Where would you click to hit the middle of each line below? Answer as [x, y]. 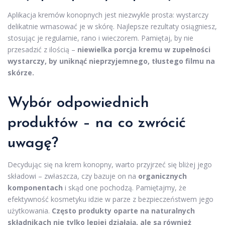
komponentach [35, 188]
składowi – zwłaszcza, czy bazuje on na [73, 176]
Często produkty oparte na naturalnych [123, 211]
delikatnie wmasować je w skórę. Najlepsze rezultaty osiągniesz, [112, 27]
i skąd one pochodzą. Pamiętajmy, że [125, 188]
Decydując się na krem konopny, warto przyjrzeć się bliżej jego [110, 165]
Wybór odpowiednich [78, 103]
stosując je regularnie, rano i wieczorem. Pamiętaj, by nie [100, 38]
